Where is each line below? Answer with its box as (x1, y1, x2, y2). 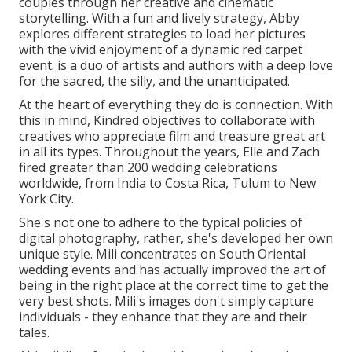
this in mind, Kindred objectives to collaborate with (19, 111, 315, 129)
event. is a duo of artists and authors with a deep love (19, 56, 333, 74)
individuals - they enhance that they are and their (19, 307, 307, 325)
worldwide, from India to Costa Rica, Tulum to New (19, 174, 316, 192)
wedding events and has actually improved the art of (19, 260, 326, 278)
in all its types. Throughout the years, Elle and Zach (19, 142, 320, 160)
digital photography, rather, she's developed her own (19, 229, 333, 247)
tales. (19, 323, 49, 341)
